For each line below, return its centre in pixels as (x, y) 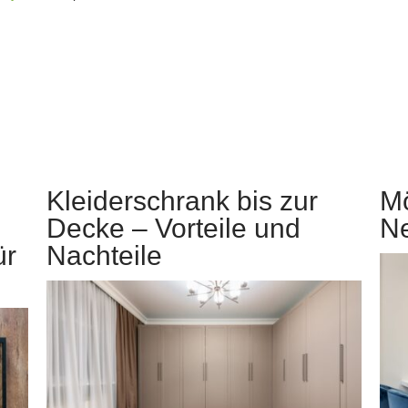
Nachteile (105, 255)
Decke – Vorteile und (174, 228)
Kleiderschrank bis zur (183, 200)
